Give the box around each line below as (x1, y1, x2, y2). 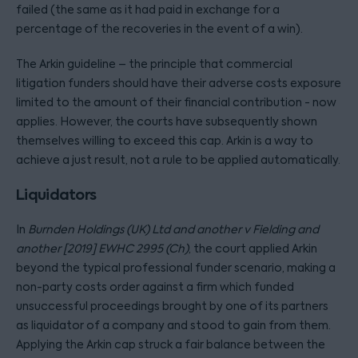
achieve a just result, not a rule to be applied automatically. (16, 153, 340, 167)
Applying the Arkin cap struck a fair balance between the (16, 337, 325, 352)
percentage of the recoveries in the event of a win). (16, 22, 303, 36)
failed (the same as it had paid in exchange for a (16, 2, 280, 17)
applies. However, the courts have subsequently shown (16, 114, 317, 129)
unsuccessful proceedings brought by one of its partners (16, 299, 328, 313)
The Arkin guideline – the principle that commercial (16, 57, 292, 71)
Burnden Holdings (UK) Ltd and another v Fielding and (28, 222, 319, 237)
